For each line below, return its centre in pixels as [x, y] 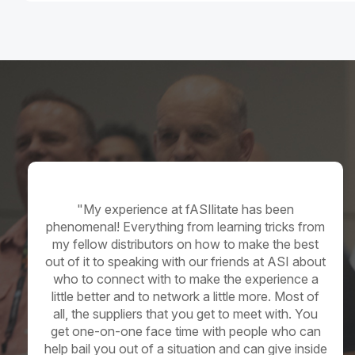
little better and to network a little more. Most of [185, 297]
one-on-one [107, 332]
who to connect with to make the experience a [185, 279]
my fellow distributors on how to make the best [185, 244]
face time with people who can [231, 332]
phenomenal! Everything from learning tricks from [185, 227]
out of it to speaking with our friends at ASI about [185, 262]
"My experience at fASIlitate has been [185, 210]
